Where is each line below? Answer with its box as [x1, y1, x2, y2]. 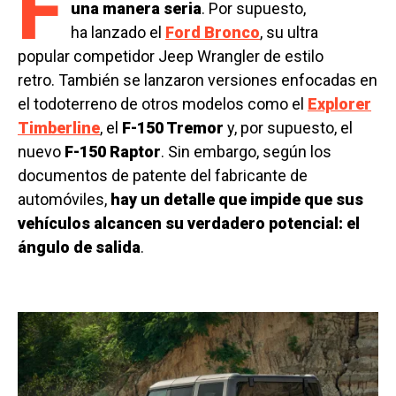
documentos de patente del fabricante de [18, 166, 308, 186]
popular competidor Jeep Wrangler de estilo [18, 47, 324, 66]
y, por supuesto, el [224, 118, 353, 138]
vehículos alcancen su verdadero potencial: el [18, 214, 360, 233]
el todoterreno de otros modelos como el [18, 95, 308, 114]
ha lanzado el [71, 23, 165, 42]
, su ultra [260, 23, 318, 42]
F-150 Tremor [122, 118, 224, 138]
